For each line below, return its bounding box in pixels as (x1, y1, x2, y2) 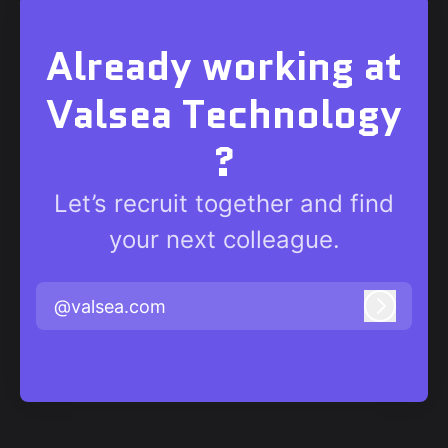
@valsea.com (54, 295, 166, 317)
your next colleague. (108, 225, 340, 255)
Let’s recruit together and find (54, 189, 394, 219)
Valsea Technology (46, 85, 402, 144)
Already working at (46, 37, 402, 96)
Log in (378, 304, 431, 326)
